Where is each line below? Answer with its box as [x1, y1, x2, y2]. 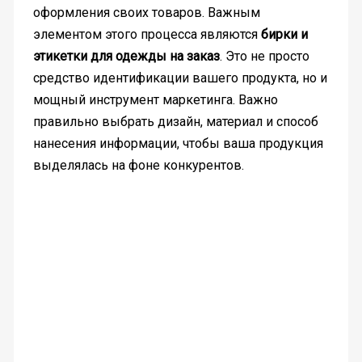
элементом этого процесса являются [32, 26, 261, 42]
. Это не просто [219, 48, 309, 64]
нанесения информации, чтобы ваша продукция [32, 135, 323, 151]
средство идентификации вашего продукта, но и [32, 69, 327, 86]
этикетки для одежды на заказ [32, 48, 220, 64]
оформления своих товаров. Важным [32, 4, 260, 20]
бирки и [260, 26, 308, 42]
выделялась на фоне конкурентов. [32, 157, 244, 173]
